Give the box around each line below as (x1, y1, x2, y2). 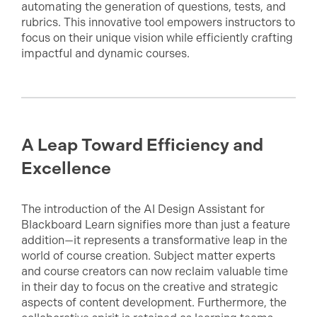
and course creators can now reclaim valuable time (21, 265, 288, 278)
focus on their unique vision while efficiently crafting (21, 31, 293, 45)
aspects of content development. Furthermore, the (21, 296, 287, 309)
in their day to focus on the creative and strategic (21, 280, 278, 294)
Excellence (21, 158, 111, 178)
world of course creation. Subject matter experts (21, 249, 275, 263)
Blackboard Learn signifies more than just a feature (21, 218, 290, 231)
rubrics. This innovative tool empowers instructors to (21, 16, 295, 29)
